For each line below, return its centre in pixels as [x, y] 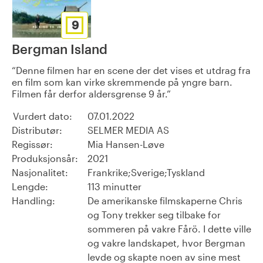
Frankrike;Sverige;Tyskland [146, 172]
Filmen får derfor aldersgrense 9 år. [89, 93]
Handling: [33, 200]
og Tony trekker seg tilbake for [154, 214]
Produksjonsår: [45, 158]
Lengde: [30, 186]
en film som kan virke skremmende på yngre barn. [122, 82]
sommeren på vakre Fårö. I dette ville [169, 228]
